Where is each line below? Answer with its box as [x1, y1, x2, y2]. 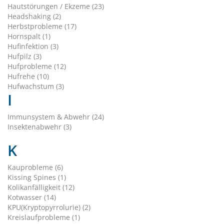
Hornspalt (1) [7, 31, 50, 41]
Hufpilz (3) [7, 51, 41, 61]
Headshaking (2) [7, 11, 61, 21]
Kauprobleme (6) [7, 162, 63, 172]
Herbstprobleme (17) [7, 21, 76, 31]
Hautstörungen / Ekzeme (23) [7, 1, 104, 11]
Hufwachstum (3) [7, 81, 64, 91]
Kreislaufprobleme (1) [7, 212, 80, 222]
